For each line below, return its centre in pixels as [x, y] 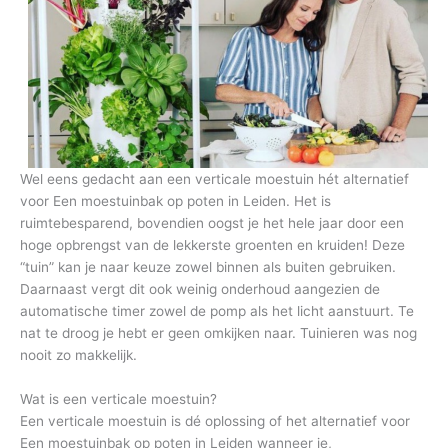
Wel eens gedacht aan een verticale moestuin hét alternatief [214, 178]
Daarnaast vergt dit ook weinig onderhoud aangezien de [200, 288]
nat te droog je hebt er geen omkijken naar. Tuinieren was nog [218, 332]
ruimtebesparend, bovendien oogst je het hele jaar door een [212, 222]
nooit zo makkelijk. [78, 354]
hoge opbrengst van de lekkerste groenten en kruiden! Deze [212, 244]
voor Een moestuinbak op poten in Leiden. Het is [175, 200]
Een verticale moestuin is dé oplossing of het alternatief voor [215, 420]
